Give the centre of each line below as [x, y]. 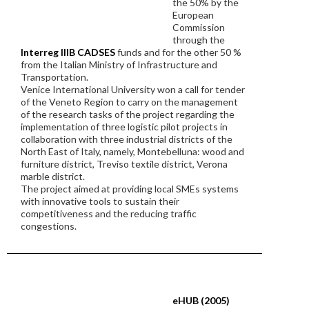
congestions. [49, 226]
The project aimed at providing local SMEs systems [130, 189]
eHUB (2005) [201, 300]
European [193, 15]
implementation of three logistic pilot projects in [124, 127]
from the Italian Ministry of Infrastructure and [119, 64]
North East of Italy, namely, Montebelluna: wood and [132, 151]
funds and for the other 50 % [178, 52]
